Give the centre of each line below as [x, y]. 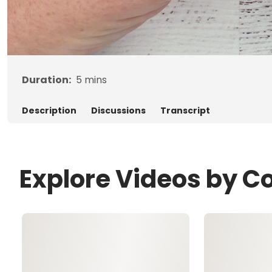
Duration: [46, 80]
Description [49, 110]
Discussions [118, 110]
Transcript [185, 110]
